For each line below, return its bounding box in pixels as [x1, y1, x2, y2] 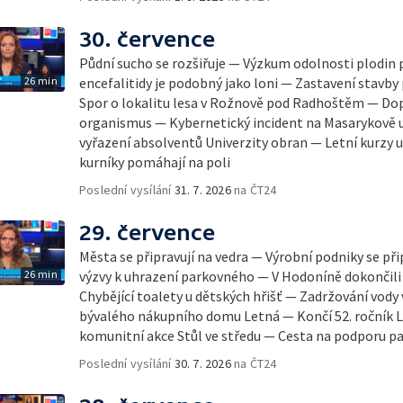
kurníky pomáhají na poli [79, 153, 230, 171]
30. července [79, 27, 215, 51]
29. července [79, 220, 215, 245]
